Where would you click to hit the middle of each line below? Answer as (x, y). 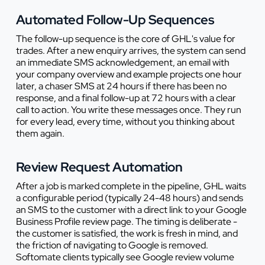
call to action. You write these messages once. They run (128, 109)
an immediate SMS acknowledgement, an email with (122, 62)
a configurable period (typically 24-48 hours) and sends (129, 198)
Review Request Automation (99, 167)
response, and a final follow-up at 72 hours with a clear (126, 98)
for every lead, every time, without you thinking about (125, 121)
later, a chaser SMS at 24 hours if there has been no (121, 86)
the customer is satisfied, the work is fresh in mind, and (127, 233)
